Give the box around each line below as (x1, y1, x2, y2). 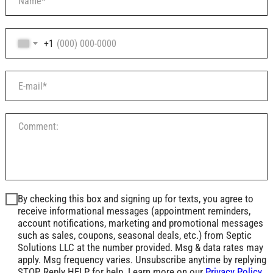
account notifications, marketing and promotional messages (18, 217, 263, 230)
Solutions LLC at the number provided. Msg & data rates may (18, 241, 263, 254)
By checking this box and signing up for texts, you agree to (18, 193, 253, 205)
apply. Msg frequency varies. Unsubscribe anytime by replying (18, 253, 266, 266)
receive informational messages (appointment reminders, (18, 205, 250, 218)
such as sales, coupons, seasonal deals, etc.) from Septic (18, 229, 252, 242)
